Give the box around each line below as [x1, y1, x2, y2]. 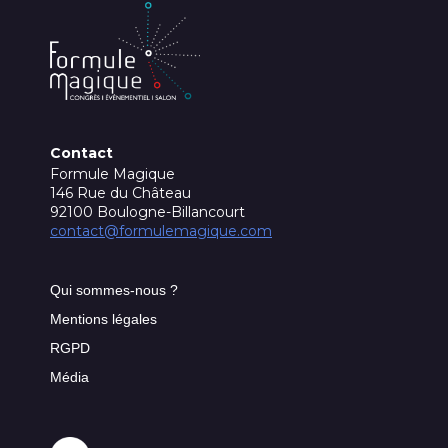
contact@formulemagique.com [50, 222, 272, 241]
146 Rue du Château [50, 184, 191, 203]
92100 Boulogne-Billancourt [50, 203, 245, 222]
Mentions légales [50, 311, 157, 328]
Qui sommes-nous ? [50, 282, 178, 299]
